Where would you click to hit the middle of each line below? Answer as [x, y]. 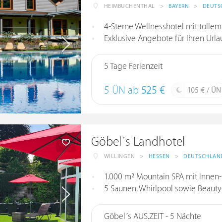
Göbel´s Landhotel [138, 142]
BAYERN [179, 6]
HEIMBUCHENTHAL [129, 6]
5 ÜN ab [122, 91]
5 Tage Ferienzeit [133, 66]
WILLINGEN [119, 156]
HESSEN [159, 156]
